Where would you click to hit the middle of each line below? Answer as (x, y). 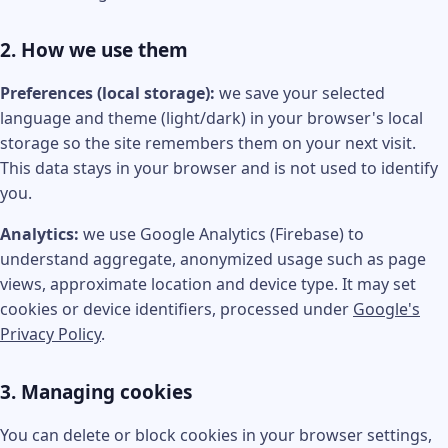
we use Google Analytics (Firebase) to (221, 234)
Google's (386, 309)
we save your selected (300, 93)
